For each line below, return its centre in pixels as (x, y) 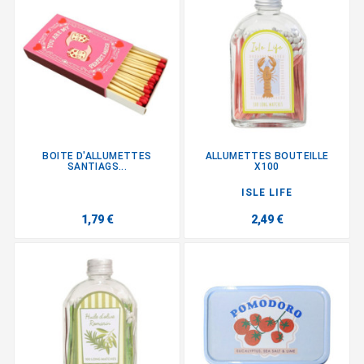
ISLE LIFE (267, 193)
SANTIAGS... (97, 167)
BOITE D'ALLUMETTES (97, 156)
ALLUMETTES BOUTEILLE (267, 156)
